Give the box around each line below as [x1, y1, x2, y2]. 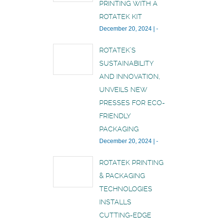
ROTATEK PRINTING [99, 158, 163, 166]
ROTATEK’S [99, 46, 136, 54]
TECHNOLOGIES [99, 184, 152, 193]
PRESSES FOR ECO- [99, 98, 165, 107]
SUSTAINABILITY [99, 59, 153, 67]
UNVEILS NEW [99, 85, 147, 93]
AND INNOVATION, [99, 72, 160, 80]
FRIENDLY [99, 111, 130, 120]
